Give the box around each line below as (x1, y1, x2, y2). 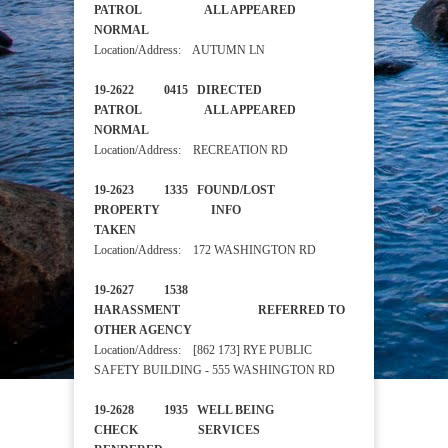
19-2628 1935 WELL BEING (94, 403, 274, 418)
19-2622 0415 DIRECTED (94, 83, 262, 98)
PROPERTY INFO (94, 203, 241, 218)
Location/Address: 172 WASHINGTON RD (94, 243, 316, 258)
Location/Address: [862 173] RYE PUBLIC (94, 343, 312, 358)
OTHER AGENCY (94, 323, 225, 338)
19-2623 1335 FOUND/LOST (94, 183, 275, 198)
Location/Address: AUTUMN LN (94, 43, 265, 58)
